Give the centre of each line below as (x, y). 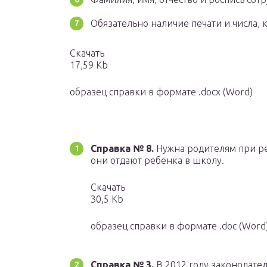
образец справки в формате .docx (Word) (161, 92)
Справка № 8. (122, 149)
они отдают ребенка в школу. (157, 161)
